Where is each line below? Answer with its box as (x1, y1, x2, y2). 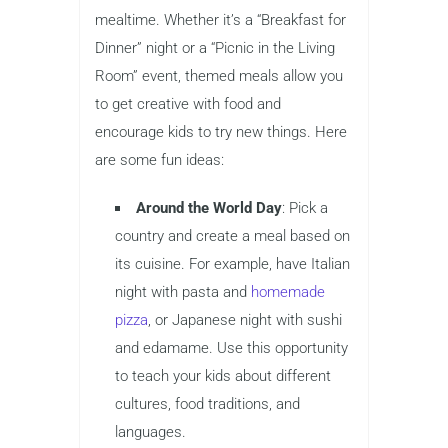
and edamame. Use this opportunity (115, 338, 348, 357)
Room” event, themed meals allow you (95, 66, 343, 85)
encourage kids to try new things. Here (95, 122, 347, 141)
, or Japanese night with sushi (148, 310, 342, 329)
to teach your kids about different (115, 366, 331, 385)
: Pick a (282, 198, 328, 217)
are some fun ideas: (95, 150, 224, 169)
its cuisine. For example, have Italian (115, 254, 350, 273)
